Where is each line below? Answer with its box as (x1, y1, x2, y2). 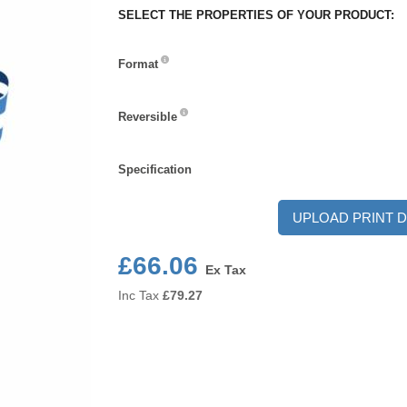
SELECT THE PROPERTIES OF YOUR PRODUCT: (117, 8, 394, 22)
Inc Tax (117, 288, 159, 303)
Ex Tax (204, 263, 246, 277)
